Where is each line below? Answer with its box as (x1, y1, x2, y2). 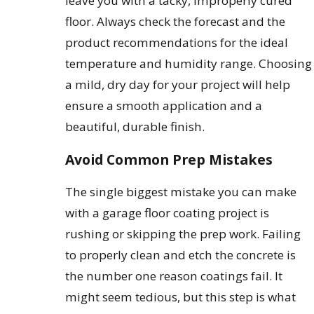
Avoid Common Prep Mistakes (65, 150, 273, 170)
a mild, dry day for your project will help (65, 76, 291, 93)
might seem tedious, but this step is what (65, 289, 296, 306)
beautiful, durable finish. (65, 118, 205, 135)
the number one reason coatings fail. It (65, 268, 283, 285)
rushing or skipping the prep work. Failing (65, 226, 301, 243)
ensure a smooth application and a (65, 97, 263, 114)
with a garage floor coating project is (65, 205, 270, 221)
